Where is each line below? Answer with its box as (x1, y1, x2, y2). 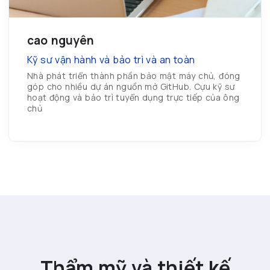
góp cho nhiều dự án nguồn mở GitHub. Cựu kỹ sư (27, 81, 235, 93)
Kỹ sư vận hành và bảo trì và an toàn (27, 53, 195, 67)
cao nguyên (27, 33, 94, 49)
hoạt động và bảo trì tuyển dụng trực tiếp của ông (27, 92, 240, 104)
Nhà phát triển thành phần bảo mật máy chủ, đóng (27, 70, 240, 82)
